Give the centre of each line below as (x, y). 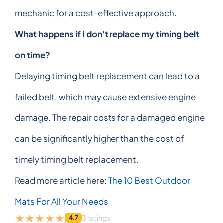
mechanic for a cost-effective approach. (96, 13)
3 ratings (96, 217)
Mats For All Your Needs (61, 201)
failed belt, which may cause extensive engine (105, 96)
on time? (33, 55)
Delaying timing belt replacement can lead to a (107, 75)
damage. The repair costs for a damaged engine (110, 117)
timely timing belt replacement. (77, 159)
